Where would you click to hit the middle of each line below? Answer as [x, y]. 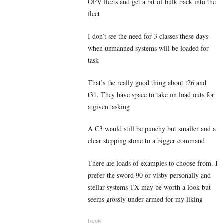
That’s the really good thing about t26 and [147, 83]
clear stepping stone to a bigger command [146, 141]
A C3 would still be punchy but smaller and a [152, 129]
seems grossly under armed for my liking [145, 199]
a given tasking [109, 107]
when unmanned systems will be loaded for [148, 48]
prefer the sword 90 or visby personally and [149, 175]
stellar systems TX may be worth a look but [149, 187]
